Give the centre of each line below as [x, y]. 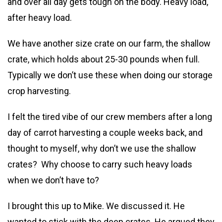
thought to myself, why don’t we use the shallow [102, 148]
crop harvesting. [39, 91]
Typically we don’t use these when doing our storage [110, 75]
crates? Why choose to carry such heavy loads [100, 164]
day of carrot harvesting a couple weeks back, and [105, 133]
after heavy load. [40, 18]
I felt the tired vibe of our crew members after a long [110, 117]
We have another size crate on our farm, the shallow [109, 43]
